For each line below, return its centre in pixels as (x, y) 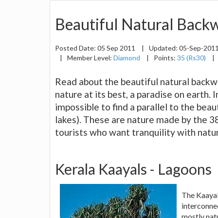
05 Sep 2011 (117, 48)
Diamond (127, 57)
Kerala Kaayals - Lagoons (133, 169)
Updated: (164, 48)
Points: (165, 57)
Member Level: (90, 57)
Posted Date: (76, 48)
